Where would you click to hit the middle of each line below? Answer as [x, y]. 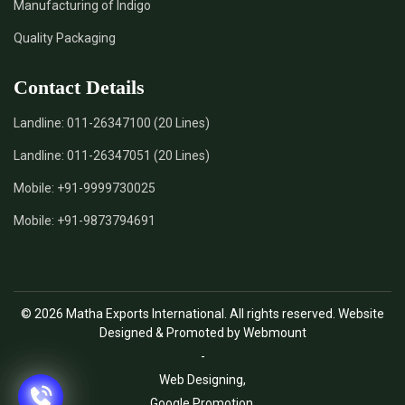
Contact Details [79, 87]
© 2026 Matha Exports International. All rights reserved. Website [202, 314]
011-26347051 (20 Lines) [138, 155]
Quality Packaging [65, 38]
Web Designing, [202, 380]
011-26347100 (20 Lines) [138, 123]
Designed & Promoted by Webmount [202, 333]
